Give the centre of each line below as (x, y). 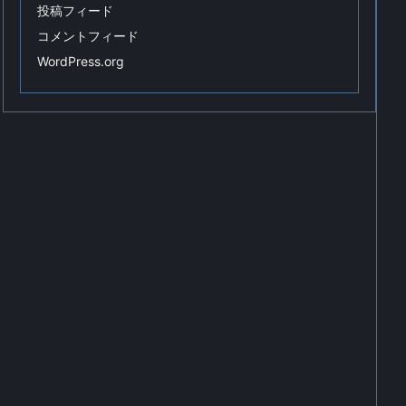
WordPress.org (81, 61)
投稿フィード (75, 10)
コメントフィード (88, 35)
